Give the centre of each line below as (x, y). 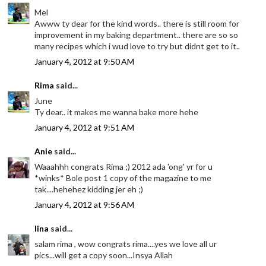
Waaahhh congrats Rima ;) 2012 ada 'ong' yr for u (124, 166)
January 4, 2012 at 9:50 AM (85, 61)
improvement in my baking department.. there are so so (137, 34)
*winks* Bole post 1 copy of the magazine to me (123, 178)
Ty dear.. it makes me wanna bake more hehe (117, 112)
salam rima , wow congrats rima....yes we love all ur (126, 243)
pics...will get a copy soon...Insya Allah (104, 255)
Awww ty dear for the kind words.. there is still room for (137, 23)
